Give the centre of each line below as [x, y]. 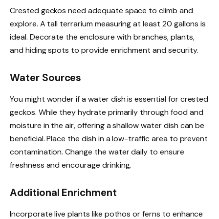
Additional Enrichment [63, 193]
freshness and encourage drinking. [71, 165]
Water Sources [46, 77]
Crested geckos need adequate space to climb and [101, 11]
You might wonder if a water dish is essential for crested [109, 99]
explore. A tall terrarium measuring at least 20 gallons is [108, 24]
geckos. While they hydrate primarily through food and [107, 112]
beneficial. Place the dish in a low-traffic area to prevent [109, 139]
